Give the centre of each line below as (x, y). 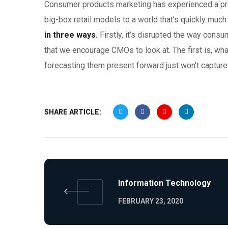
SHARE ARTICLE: (73, 112)
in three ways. (71, 35)
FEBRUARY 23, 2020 (151, 201)
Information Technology (164, 183)
